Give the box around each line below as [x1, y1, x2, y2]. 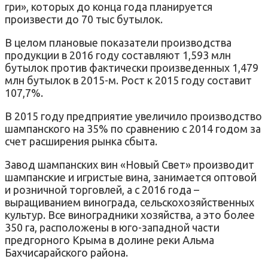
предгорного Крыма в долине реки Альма [5, 233, 214, 246]
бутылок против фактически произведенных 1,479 [5, 61, 258, 74]
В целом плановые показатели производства [5, 36, 232, 48]
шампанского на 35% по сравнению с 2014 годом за [5, 122, 261, 135]
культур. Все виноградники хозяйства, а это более [5, 208, 255, 221]
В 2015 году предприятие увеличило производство [5, 109, 262, 122]
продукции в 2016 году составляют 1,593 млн [5, 48, 231, 61]
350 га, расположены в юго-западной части [5, 221, 220, 233]
